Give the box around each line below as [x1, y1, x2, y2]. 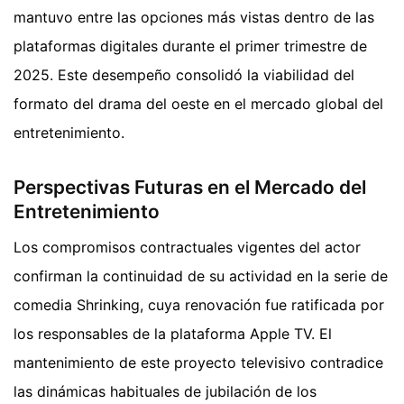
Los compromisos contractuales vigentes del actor [14, 238, 361, 257]
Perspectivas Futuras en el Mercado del [14, 175, 366, 198]
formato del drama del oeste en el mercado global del [14, 94, 383, 113]
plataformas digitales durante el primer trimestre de [14, 36, 367, 55]
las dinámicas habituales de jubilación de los [14, 382, 317, 401]
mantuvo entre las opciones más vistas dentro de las [14, 7, 374, 26]
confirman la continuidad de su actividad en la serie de [14, 267, 388, 286]
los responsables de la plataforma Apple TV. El [14, 325, 332, 344]
